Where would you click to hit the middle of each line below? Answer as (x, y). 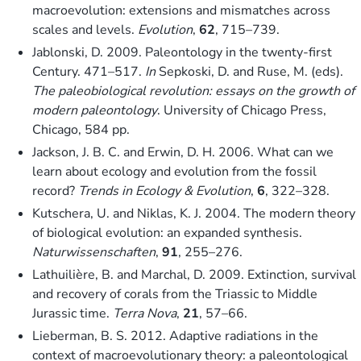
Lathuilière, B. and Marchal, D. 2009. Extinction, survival (194, 274)
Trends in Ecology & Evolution (164, 191)
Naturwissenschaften (94, 252)
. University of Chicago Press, (242, 110)
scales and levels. (85, 29)
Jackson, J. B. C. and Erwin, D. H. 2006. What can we (183, 152)
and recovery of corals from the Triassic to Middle (175, 294)
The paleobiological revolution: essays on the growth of (193, 91)
